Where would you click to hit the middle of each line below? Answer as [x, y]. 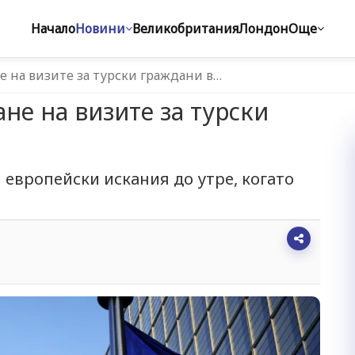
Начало [53, 29]
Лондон [263, 29]
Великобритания [185, 29]
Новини [100, 29]
